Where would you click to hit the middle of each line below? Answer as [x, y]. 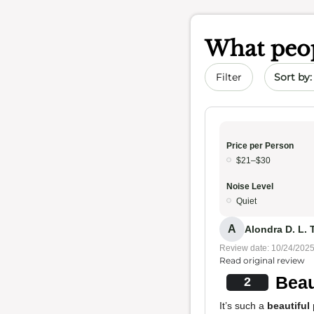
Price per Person [260, 146]
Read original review [262, 260]
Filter [229, 77]
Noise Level [250, 186]
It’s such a [243, 306]
